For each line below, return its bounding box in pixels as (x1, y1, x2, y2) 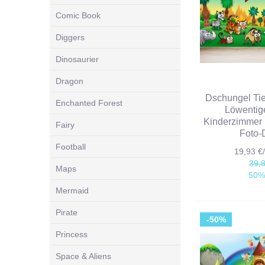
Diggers (56, 32, 85, 42)
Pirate (56, 207, 77, 217)
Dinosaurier (56, 54, 99, 64)
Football (56, 141, 86, 151)
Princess (56, 229, 88, 239)
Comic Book (56, 10, 101, 20)
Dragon (56, 76, 83, 86)
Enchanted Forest (56, 98, 122, 108)
